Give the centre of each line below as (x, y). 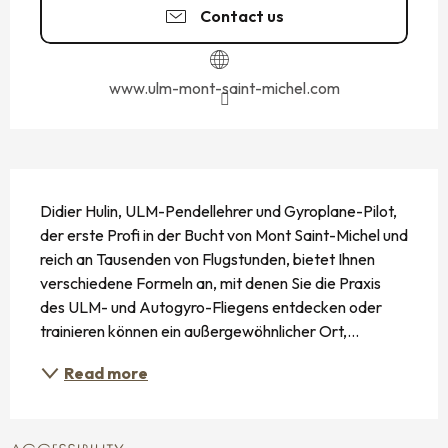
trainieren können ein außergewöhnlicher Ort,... (199, 330)
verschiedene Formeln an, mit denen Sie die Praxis (210, 282)
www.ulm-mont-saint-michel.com (224, 87)
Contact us (242, 15)
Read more (106, 372)
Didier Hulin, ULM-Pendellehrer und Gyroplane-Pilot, (218, 210)
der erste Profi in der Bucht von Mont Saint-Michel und (224, 234)
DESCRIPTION (77, 185)
